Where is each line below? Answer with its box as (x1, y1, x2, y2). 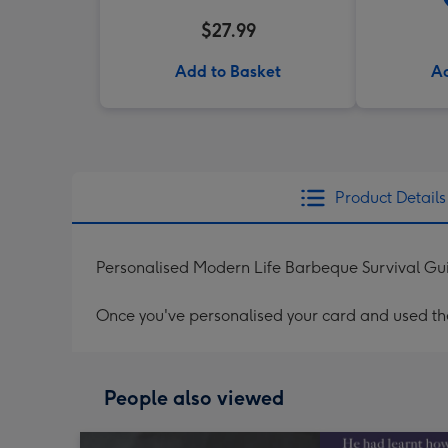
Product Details (334, 188, 446, 207)
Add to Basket (175, 62, 281, 81)
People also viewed (104, 386, 284, 410)
